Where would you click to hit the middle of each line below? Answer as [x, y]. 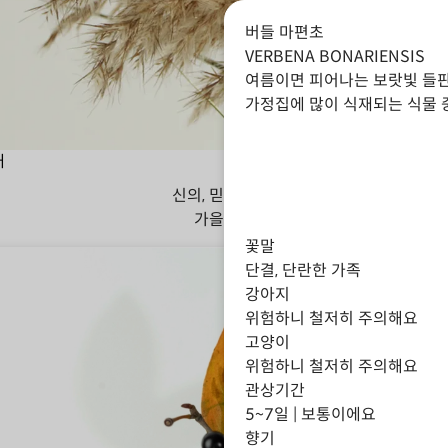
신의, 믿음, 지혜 [224, 195]
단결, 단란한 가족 [303, 270]
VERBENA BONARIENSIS [335, 56]
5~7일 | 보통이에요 [310, 414]
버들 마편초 [284, 32]
